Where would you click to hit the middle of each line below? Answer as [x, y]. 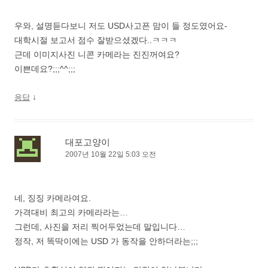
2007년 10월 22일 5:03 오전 [111, 154]
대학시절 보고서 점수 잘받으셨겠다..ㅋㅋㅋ [96, 40]
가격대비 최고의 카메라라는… [71, 212]
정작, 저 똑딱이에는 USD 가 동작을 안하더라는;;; [106, 241]
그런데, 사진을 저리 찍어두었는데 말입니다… [100, 226]
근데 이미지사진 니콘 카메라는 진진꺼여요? [97, 54]
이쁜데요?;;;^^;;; [45, 68]
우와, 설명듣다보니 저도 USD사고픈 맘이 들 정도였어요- [121, 25]
